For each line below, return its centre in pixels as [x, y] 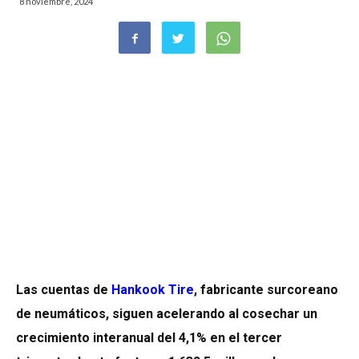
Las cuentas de [64, 290]
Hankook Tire [153, 290]
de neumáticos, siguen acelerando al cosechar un [167, 314]
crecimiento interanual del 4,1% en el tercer [149, 338]
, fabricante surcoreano [266, 290]
